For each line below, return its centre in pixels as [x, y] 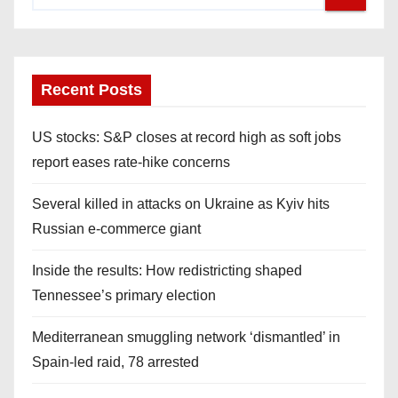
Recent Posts [92, 89]
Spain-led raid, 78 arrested [115, 362]
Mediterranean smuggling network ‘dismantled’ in [186, 337]
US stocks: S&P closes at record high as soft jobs [187, 137]
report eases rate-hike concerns [131, 162]
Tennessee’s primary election [124, 295]
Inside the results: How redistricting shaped [167, 270]
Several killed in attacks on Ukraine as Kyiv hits [181, 203]
